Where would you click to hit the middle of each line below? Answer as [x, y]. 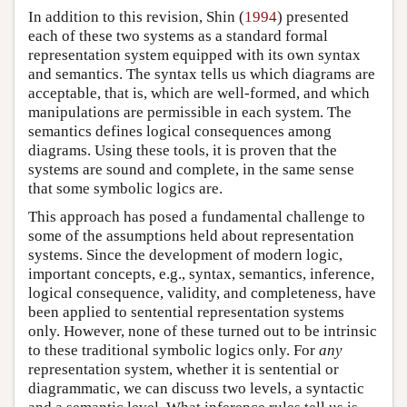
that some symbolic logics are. [125, 188]
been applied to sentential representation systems [186, 312]
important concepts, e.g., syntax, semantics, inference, [201, 273]
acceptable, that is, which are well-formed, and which [199, 93]
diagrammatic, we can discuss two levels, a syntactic [196, 388]
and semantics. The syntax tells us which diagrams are [202, 74]
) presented [313, 16]
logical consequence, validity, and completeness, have [202, 293]
